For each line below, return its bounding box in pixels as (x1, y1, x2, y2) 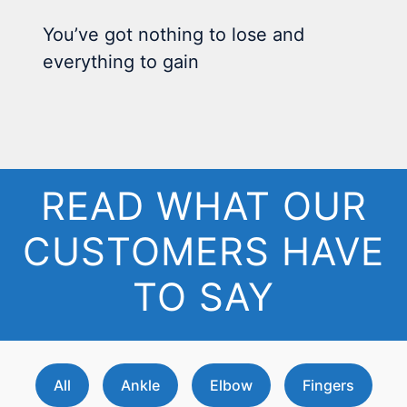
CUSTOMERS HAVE (23, 227, 384, 274)
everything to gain (43, 51, 200, 74)
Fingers (302, 375, 354, 394)
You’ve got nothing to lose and (43, 24, 305, 46)
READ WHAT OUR (40, 182, 367, 229)
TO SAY (133, 273, 274, 320)
